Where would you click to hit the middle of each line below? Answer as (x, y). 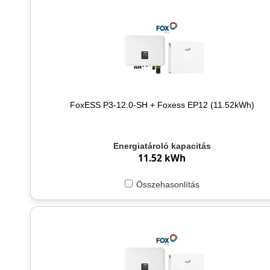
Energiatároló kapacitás (162, 146)
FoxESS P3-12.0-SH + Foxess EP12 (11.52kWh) (162, 105)
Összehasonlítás (168, 185)
